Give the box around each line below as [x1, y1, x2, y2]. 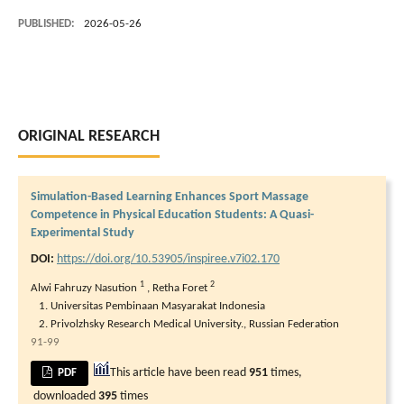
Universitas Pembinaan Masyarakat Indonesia [50, 299, 265, 312]
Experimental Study [31, 225, 134, 240]
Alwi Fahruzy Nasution [31, 281, 140, 294]
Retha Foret [152, 281, 210, 294]
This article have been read [110, 365, 250, 380]
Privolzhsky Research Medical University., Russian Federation [50, 317, 339, 330]
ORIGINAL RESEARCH [18, 127, 160, 145]
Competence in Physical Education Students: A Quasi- [31, 207, 314, 222]
